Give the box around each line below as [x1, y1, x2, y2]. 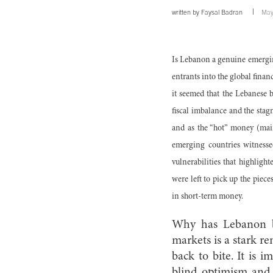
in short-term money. [172, 193, 243, 202]
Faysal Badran [201, 9, 243, 16]
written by [172, 9, 201, 16]
